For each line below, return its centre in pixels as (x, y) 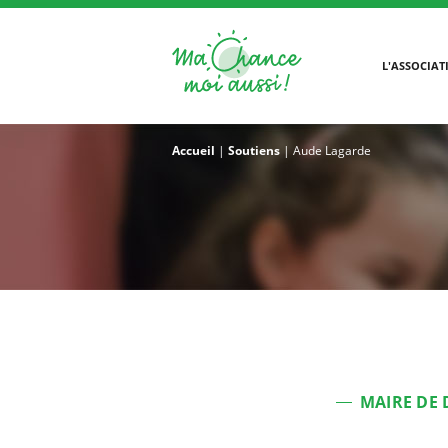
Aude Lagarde (332, 150)
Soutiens (254, 150)
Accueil (193, 150)
